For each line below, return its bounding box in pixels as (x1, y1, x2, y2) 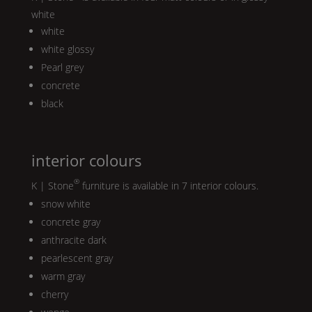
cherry (40, 287, 68, 301)
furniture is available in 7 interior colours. (79, 178, 258, 192)
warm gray (40, 269, 85, 283)
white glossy (40, 42, 94, 56)
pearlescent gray (40, 251, 113, 265)
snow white (40, 196, 91, 210)
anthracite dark (40, 233, 107, 247)
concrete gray (40, 214, 100, 228)
